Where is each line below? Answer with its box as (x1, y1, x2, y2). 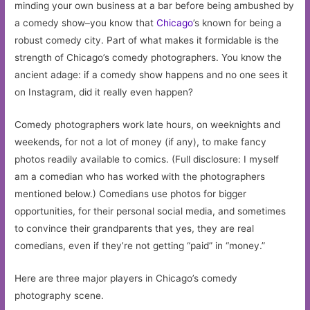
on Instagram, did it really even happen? (15, 86, 194, 98)
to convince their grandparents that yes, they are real (15, 223, 255, 235)
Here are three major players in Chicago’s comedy (15, 273, 238, 284)
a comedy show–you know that (15, 17, 157, 29)
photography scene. (15, 290, 104, 302)
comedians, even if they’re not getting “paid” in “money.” (15, 240, 266, 252)
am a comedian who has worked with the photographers (15, 171, 266, 183)
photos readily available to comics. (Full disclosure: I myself (15, 154, 280, 165)
